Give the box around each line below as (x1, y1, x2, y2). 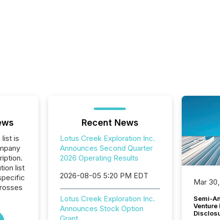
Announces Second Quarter (59, 143, 153, 153)
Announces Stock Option (59, 204, 143, 213)
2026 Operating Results (59, 153, 138, 163)
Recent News (81, 117, 138, 128)
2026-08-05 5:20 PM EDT (59, 171, 148, 180)
